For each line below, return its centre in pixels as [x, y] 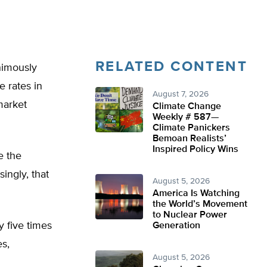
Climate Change [187, 107]
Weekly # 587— [186, 117]
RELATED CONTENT [171, 67]
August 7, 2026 [181, 94]
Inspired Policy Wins [195, 150]
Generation [176, 226]
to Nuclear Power [190, 215]
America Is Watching [196, 194]
